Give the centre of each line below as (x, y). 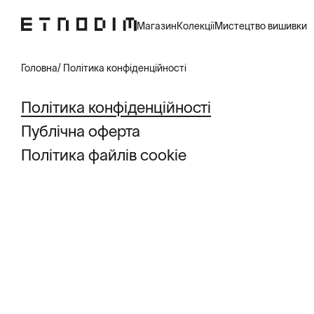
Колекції (196, 26)
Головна (39, 68)
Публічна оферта (81, 131)
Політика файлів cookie (104, 155)
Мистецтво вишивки (261, 26)
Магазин (157, 26)
